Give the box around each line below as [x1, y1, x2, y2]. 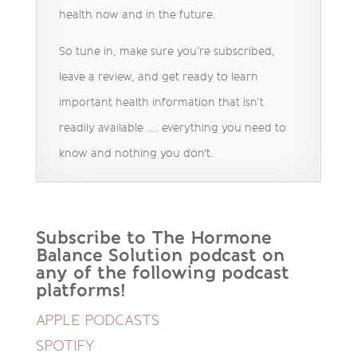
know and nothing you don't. [58, 148, 214, 160]
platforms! [35, 280, 126, 302]
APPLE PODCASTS [35, 313, 159, 328]
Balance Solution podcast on [35, 245, 285, 267]
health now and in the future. [58, 10, 216, 22]
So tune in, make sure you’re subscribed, [58, 46, 275, 58]
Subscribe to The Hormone [35, 227, 272, 249]
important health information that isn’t [58, 97, 264, 109]
